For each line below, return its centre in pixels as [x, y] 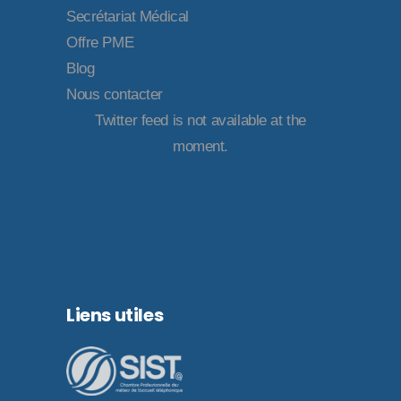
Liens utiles [115, 315]
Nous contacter [115, 94]
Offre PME [100, 42]
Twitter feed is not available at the [200, 120]
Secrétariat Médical [128, 16]
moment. [200, 146]
